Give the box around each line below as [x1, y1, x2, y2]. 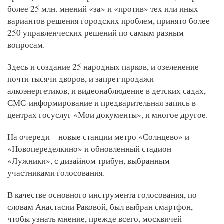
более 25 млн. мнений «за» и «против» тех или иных [7, 3, 198, 15]
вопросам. [7, 39, 45, 51]
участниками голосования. [7, 167, 108, 179]
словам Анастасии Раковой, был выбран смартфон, [7, 201, 193, 213]
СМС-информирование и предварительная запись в [7, 97, 196, 109]
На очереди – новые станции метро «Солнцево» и [7, 131, 189, 143]
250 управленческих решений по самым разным [7, 27, 184, 39]
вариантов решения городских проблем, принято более [7, 15, 210, 27]
